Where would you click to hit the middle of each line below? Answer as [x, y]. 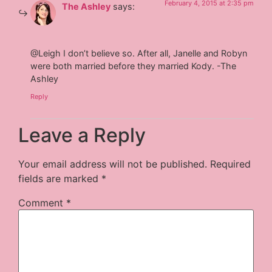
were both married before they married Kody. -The [134, 66]
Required [231, 164]
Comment [42, 203]
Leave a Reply [82, 135]
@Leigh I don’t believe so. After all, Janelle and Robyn [139, 53]
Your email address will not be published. [113, 164]
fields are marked [60, 179]
